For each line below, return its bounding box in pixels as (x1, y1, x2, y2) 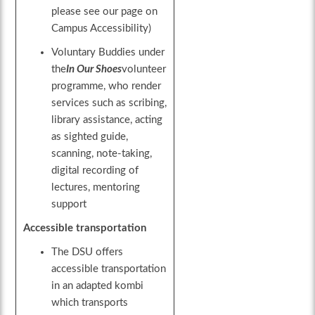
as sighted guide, (51, 131, 129, 143)
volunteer (122, 64, 167, 75)
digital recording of (51, 165, 139, 176)
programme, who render (51, 81, 162, 92)
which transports (51, 297, 129, 309)
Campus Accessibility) (51, 23, 152, 34)
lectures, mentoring (51, 182, 141, 193)
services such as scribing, (51, 98, 167, 109)
